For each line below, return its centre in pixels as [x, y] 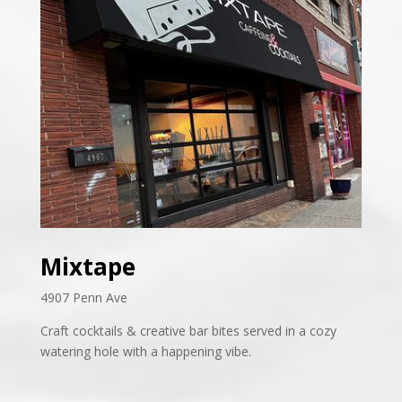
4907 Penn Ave [83, 297]
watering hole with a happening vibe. [145, 351]
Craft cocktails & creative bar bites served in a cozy [188, 331]
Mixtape [87, 267]
